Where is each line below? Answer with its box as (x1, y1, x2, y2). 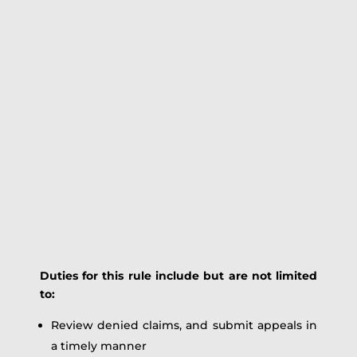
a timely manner (50, 339, 147, 353)
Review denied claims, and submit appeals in (50, 318, 318, 332)
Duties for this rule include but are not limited (39, 269, 318, 283)
